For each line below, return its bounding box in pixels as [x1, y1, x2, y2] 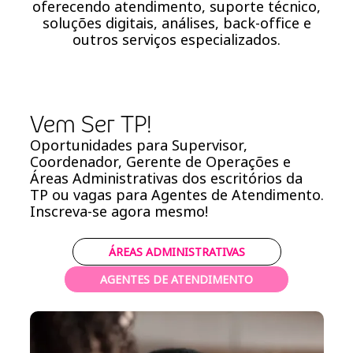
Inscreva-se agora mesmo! [29, 202, 208, 221]
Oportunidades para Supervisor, [29, 136, 247, 155]
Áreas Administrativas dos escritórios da [29, 169, 303, 188]
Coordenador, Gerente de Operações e [29, 152, 291, 172]
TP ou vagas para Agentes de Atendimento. [29, 185, 324, 205]
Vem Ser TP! [29, 108, 152, 141]
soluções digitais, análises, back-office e [42, 13, 311, 33]
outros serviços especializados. [72, 30, 281, 50]
